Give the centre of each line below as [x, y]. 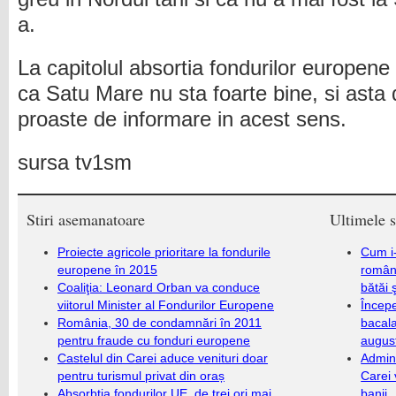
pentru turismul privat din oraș [141, 376]
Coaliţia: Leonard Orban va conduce [159, 287]
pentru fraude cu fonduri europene [154, 340]
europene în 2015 [107, 270]
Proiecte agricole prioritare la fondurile [164, 252]
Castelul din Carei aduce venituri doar [163, 358]
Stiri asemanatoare [86, 219]
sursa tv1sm [75, 163]
